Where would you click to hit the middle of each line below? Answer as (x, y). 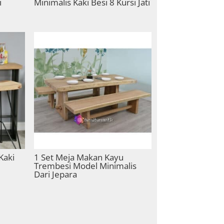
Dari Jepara (56, 174)
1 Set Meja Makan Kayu (79, 157)
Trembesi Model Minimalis (85, 166)
